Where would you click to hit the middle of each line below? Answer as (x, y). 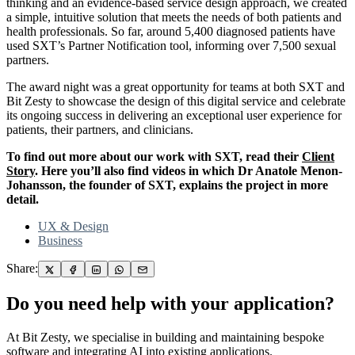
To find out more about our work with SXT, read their (154, 156)
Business (60, 240)
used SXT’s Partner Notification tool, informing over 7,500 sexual (171, 45)
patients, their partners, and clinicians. (100, 129)
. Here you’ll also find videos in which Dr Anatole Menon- (189, 170)
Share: (22, 268)
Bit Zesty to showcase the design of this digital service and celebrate (176, 101)
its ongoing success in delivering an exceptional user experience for (174, 115)
